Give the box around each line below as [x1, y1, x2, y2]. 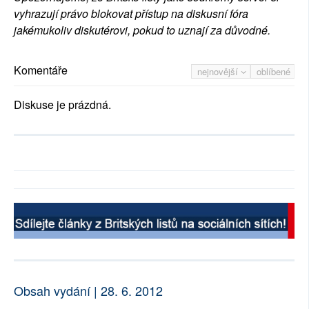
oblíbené [257, 65, 290, 79]
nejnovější [197, 65, 241, 79]
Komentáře [14, 62, 68, 79]
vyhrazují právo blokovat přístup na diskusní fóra [14, 6, 248, 22]
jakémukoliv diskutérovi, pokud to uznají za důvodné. [14, 22, 270, 39]
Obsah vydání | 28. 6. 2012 [14, 281, 163, 300]
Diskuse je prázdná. [14, 97, 111, 113]
